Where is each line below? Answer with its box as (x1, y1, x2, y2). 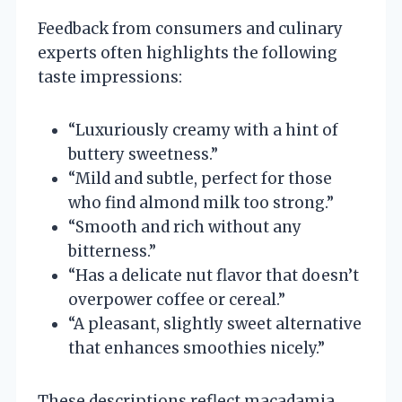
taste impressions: (38, 66, 182, 87)
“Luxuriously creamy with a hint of (68, 119, 338, 140)
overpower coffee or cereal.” (68, 289, 285, 310)
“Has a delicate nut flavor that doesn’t (68, 265, 359, 285)
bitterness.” (68, 240, 156, 261)
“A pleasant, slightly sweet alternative (68, 313, 362, 334)
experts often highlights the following (38, 42, 337, 63)
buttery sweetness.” (68, 144, 218, 164)
